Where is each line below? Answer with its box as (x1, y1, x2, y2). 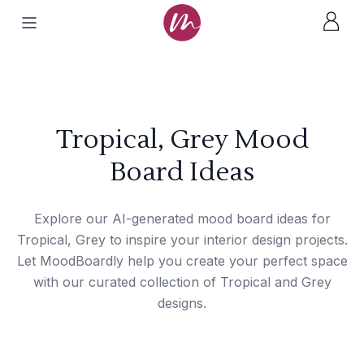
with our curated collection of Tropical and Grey (32, 274, 331, 290)
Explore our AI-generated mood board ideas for (33, 210, 331, 227)
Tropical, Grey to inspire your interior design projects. (16, 232, 348, 248)
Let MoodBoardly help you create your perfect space (16, 253, 348, 269)
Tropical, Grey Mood (55, 123, 309, 156)
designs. (158, 295, 206, 311)
